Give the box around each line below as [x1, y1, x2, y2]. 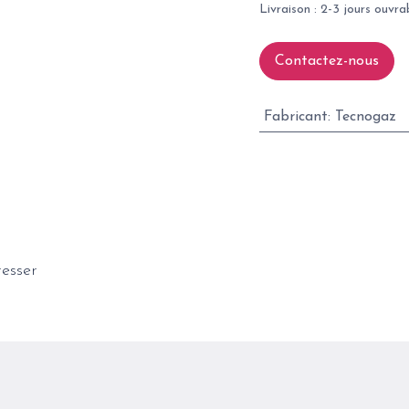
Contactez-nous [275, 54, 379, 68]
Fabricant [263, 110, 328, 124]
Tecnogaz [334, 110, 396, 124]
